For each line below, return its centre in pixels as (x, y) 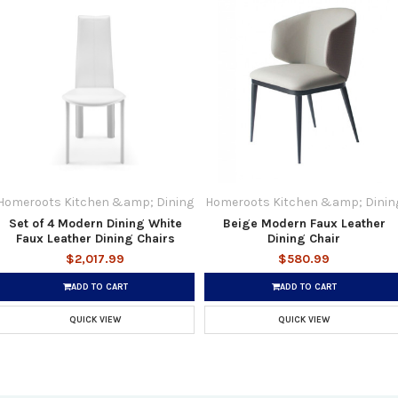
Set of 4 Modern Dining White (95, 223)
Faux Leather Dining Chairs (95, 238)
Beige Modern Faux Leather (304, 223)
